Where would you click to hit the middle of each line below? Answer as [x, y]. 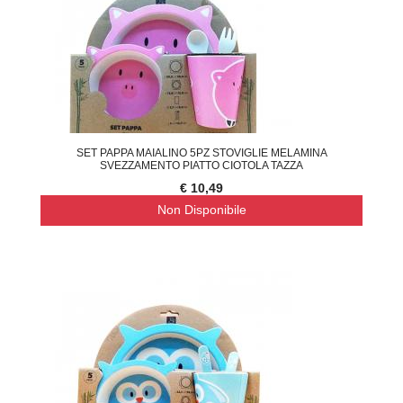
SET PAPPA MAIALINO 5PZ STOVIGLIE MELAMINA [201, 153]
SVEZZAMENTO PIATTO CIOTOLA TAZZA [201, 166]
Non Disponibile [201, 210]
